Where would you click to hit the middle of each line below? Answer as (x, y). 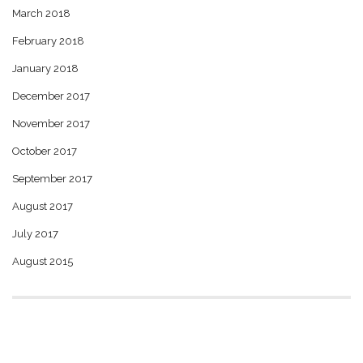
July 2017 (35, 233)
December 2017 (51, 96)
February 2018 (48, 41)
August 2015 (43, 261)
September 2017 (52, 178)
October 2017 (45, 151)
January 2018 (45, 68)
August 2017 (43, 206)
